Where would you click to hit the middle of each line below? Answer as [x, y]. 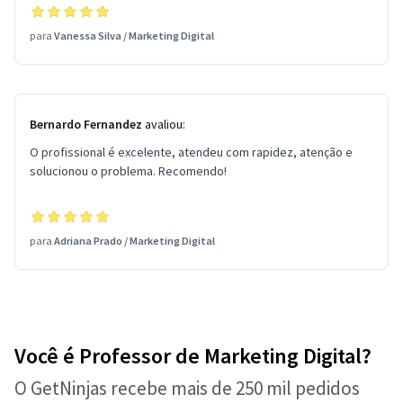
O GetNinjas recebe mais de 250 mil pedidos [187, 388]
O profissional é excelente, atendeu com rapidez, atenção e [191, 152]
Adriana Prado [88, 241]
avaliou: [164, 124]
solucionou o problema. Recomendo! [128, 171]
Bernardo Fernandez [86, 124]
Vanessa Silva [88, 36]
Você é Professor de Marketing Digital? [193, 356]
